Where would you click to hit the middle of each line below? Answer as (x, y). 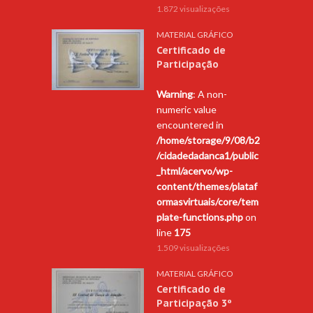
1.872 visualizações (193, 8)
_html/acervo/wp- (195, 170)
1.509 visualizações (193, 247)
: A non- (210, 94)
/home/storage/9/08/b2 (208, 140)
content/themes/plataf (207, 186)
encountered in (190, 124)
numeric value (187, 109)
